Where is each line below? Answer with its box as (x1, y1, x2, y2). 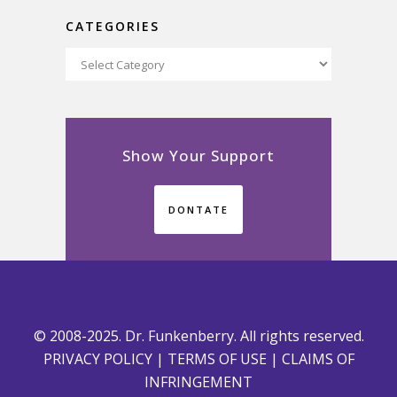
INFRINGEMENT (144, 372, 253, 392)
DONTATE (168, 203, 229, 216)
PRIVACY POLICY (43, 349, 152, 369)
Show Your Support (122, 145, 275, 166)
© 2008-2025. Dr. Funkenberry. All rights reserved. (33, 326, 364, 346)
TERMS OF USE (167, 349, 267, 369)
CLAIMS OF (281, 349, 354, 369)
